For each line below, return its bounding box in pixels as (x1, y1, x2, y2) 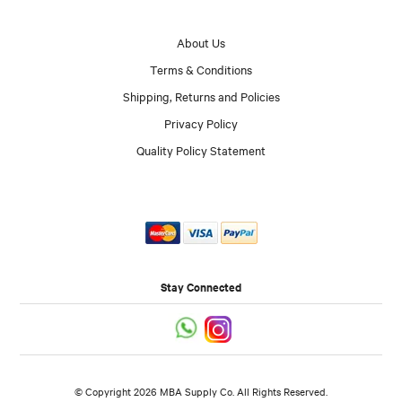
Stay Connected (161, 278, 241, 296)
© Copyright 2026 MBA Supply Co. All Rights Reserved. (74, 384, 328, 399)
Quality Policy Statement (136, 141, 266, 158)
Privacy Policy (164, 114, 238, 131)
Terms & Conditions (150, 60, 252, 77)
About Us (177, 33, 225, 50)
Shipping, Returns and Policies (122, 87, 280, 104)
